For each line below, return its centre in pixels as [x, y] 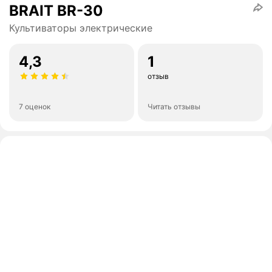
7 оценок [35, 107]
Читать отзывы [174, 107]
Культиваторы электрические [81, 28]
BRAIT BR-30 [56, 11]
